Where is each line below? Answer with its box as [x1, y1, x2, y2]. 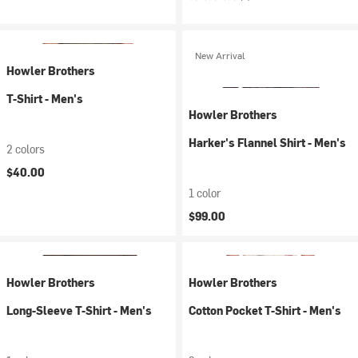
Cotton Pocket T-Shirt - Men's [189, 303, 341, 318]
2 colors [6, 141, 45, 157]
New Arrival [195, 49, 245, 62]
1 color [189, 185, 221, 201]
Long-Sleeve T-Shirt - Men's [6, 303, 152, 318]
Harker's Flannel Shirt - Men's [189, 135, 346, 150]
